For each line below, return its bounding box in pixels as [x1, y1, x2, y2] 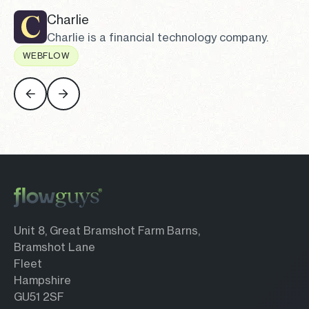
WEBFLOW [23, 50, 70, 61]
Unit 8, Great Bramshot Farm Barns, [14, 223, 200, 238]
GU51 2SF [14, 290, 64, 304]
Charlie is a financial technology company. [47, 30, 268, 44]
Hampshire [14, 273, 71, 288]
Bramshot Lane [14, 240, 95, 255]
